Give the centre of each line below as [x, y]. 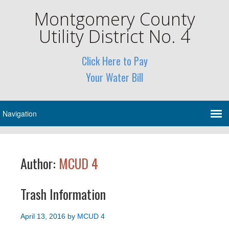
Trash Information [63, 194]
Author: [40, 163]
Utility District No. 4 [114, 36]
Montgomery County [114, 19]
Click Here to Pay [114, 61]
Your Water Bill [114, 77]
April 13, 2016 [43, 216]
